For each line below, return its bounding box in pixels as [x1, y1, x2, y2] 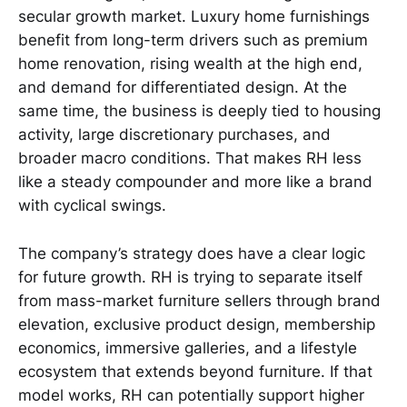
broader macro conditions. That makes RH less [18, 149, 362, 168]
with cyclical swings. [18, 196, 166, 215]
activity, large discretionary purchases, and [18, 125, 331, 144]
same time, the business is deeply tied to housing [18, 102, 381, 121]
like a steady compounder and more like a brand [18, 173, 372, 192]
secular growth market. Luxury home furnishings [18, 7, 370, 26]
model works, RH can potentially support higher [18, 385, 364, 404]
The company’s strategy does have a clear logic [18, 243, 365, 263]
